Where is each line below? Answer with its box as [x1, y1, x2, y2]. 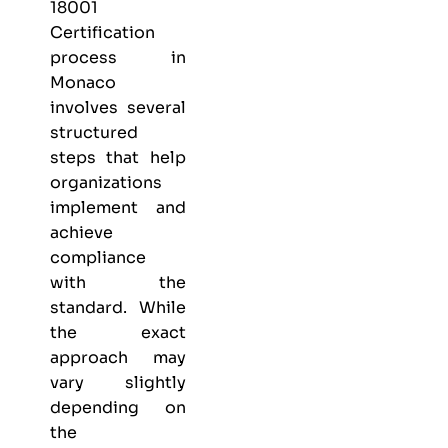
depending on [50, 397, 186, 419]
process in [50, 47, 186, 69]
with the [50, 272, 186, 294]
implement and [50, 197, 186, 219]
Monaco [50, 72, 116, 94]
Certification [50, 22, 155, 44]
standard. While [50, 297, 186, 319]
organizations [50, 172, 162, 194]
